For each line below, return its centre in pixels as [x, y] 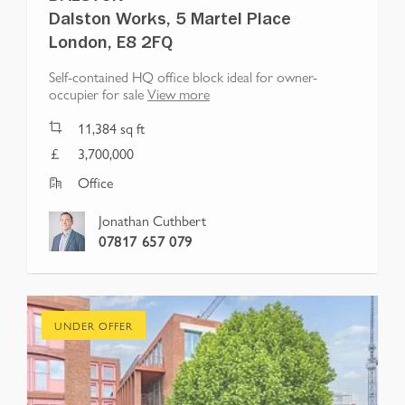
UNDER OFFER [94, 326]
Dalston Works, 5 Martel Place [170, 22]
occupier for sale [96, 94]
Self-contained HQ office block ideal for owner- [183, 77]
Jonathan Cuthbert [152, 221]
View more [179, 94]
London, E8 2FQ [111, 46]
